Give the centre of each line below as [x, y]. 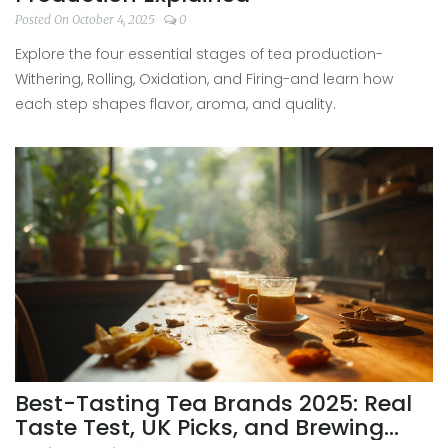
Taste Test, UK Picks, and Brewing [199, 427]
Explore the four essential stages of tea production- [199, 53]
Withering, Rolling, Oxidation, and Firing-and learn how [204, 78]
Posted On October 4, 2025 [86, 19]
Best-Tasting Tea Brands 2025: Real [213, 403]
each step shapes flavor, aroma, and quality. [175, 103]
